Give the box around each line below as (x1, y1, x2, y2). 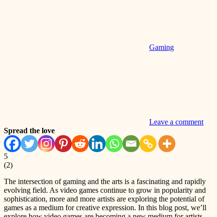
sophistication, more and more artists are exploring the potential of (4, 195, 204, 203)
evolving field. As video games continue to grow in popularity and (4, 186, 206, 195)
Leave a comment (149, 118, 203, 126)
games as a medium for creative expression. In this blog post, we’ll (4, 203, 206, 212)
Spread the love (4, 126, 55, 135)
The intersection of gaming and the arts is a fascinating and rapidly (4, 177, 206, 186)
